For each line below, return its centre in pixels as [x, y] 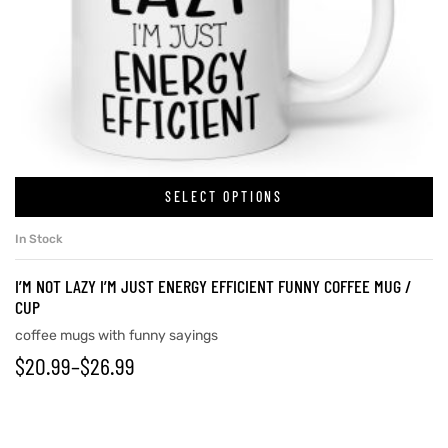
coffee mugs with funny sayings [116, 335]
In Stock [39, 238]
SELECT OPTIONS [224, 197]
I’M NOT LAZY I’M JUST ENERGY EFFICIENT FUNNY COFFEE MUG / [213, 285]
